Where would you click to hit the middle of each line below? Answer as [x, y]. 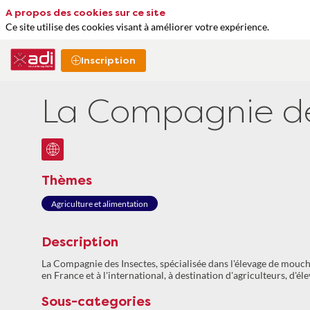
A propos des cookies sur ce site [85, 13]
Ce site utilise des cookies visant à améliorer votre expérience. [137, 26]
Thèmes [67, 181]
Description [80, 243]
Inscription [108, 60]
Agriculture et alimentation [100, 203]
